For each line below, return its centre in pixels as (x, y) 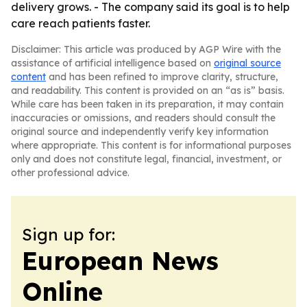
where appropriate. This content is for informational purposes (151, 145)
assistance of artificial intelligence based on (112, 63)
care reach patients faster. (81, 23)
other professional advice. (70, 173)
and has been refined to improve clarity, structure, (162, 77)
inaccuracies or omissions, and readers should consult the (143, 118)
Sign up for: (69, 234)
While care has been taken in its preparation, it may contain (147, 104)
